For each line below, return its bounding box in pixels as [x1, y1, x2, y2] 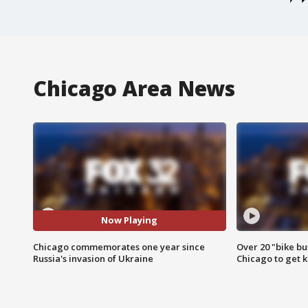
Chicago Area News [33, 74, 236, 102]
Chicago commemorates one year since [33, 240, 205, 253]
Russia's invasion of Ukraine [33, 252, 153, 265]
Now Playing [101, 214, 158, 227]
